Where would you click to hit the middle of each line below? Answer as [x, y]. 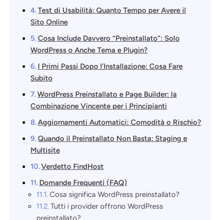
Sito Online [49, 22]
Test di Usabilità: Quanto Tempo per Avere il [112, 10]
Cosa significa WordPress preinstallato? [115, 194]
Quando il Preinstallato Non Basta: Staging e [112, 138]
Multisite [45, 150]
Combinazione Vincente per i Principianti [99, 106]
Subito [41, 78]
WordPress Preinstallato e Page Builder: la [107, 94]
